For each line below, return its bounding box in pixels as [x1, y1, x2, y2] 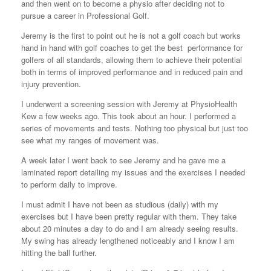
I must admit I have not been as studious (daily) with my [21, 198, 218, 210]
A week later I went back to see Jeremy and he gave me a [21, 154, 226, 166]
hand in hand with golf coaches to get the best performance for [21, 42, 243, 53]
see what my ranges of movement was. [21, 134, 159, 146]
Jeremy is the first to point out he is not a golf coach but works [21, 30, 241, 41]
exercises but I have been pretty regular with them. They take [21, 211, 237, 222]
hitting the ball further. [21, 247, 97, 258]
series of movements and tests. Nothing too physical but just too [21, 122, 248, 134]
